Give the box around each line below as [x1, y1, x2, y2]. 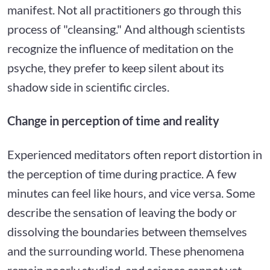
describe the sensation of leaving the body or [7, 204, 237, 219]
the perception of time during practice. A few [7, 166, 236, 181]
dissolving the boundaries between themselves [7, 224, 247, 239]
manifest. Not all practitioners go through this [7, 2, 242, 17]
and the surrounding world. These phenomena [7, 243, 244, 258]
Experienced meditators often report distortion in [7, 146, 262, 162]
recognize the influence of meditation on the [7, 40, 233, 55]
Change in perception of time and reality [7, 113, 219, 128]
